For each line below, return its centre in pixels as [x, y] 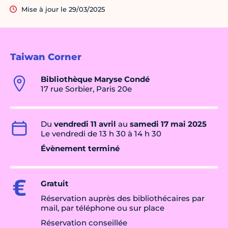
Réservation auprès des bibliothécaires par [123, 198]
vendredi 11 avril [85, 124]
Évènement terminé [80, 149]
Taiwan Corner [46, 57]
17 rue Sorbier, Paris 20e [86, 89]
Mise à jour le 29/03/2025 [63, 9]
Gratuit [55, 184]
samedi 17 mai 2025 [168, 124]
